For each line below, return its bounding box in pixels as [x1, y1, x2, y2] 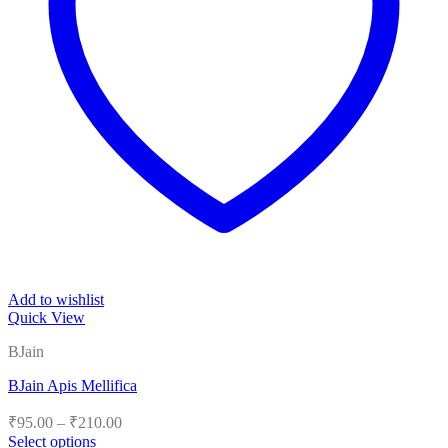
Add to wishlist [8, 291, 104, 309]
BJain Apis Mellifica [8, 377, 137, 395]
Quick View [8, 309, 85, 327]
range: [121, 428, 160, 446]
